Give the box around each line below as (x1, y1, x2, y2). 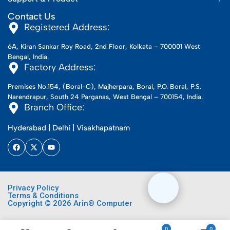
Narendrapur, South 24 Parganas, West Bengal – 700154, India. (8, 93, 203, 101)
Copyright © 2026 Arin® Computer (8, 199, 132, 208)
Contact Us (8, 11, 55, 23)
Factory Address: (24, 62, 95, 73)
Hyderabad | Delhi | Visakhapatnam (8, 123, 130, 133)
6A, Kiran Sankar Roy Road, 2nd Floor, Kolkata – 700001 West (8, 43, 200, 51)
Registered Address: (24, 22, 109, 33)
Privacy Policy (8, 183, 59, 193)
